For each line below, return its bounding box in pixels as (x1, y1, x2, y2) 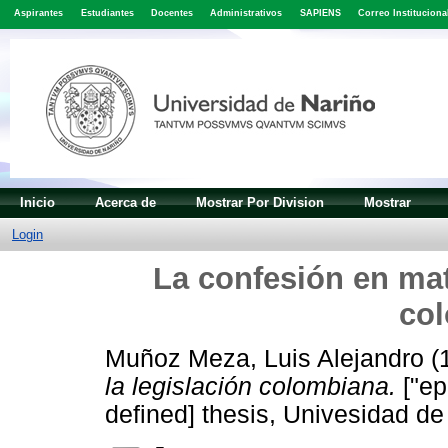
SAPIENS (299, 8, 341, 19)
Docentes (150, 8, 193, 19)
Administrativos (210, 8, 283, 19)
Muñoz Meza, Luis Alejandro (105, 345, 424, 373)
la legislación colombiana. (105, 373, 396, 401)
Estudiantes (80, 8, 134, 19)
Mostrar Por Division (196, 194, 324, 210)
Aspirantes (14, 8, 64, 19)
